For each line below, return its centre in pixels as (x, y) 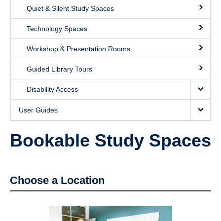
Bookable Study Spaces (110, 140)
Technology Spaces (57, 29)
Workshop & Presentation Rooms (78, 49)
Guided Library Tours (59, 69)
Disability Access (52, 89)
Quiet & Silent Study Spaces (70, 8)
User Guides (38, 110)
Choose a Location (57, 180)
